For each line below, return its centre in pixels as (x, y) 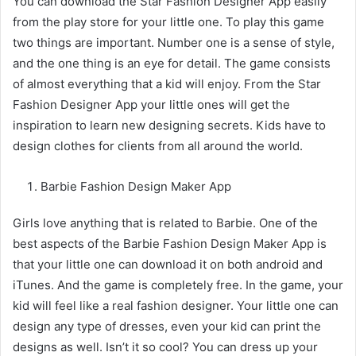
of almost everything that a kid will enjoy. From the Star (167, 84)
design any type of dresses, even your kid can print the (167, 327)
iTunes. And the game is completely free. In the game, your (178, 285)
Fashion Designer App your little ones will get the (151, 105)
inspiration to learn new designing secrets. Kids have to (169, 126)
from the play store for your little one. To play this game (168, 22)
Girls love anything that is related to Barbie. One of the (165, 223)
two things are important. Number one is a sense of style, (174, 43)
